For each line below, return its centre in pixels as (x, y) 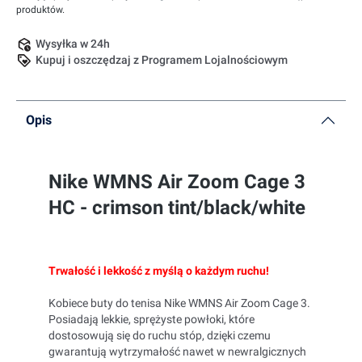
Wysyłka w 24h (73, 44)
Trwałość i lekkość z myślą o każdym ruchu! (159, 271)
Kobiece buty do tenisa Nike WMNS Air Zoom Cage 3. (179, 303)
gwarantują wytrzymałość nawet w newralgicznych (177, 351)
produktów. (40, 10)
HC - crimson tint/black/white (177, 208)
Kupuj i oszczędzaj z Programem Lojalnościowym (162, 60)
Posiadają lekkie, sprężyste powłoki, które (152, 319)
